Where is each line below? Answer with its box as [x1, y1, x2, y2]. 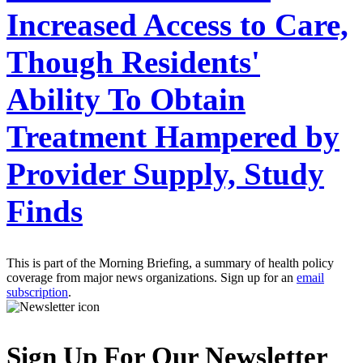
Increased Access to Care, [6, 6, 348, 42]
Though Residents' [6, 44, 260, 79]
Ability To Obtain [6, 81, 246, 117]
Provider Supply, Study [6, 156, 324, 191]
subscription [6, 284, 68, 299]
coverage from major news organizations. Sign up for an [6, 270, 297, 284]
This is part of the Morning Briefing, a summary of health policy [6, 255, 334, 270]
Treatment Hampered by [6, 118, 340, 154]
